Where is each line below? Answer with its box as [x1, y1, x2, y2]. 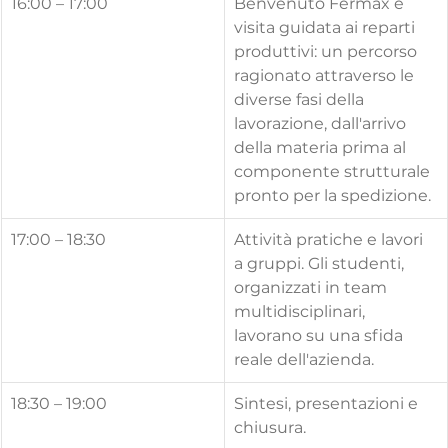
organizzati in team [234, 278, 391, 298]
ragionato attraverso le [234, 66, 418, 86]
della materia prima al [234, 138, 410, 158]
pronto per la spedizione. [234, 186, 431, 206]
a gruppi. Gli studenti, [234, 254, 408, 274]
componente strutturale [234, 162, 434, 182]
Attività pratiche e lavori [234, 230, 427, 250]
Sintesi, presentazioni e [234, 394, 422, 414]
